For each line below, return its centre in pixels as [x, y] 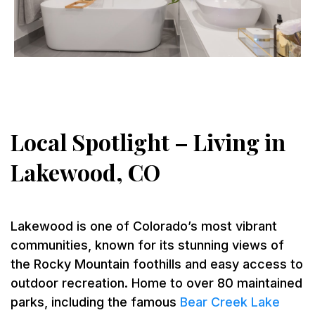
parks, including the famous [95, 302]
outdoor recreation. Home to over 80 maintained [156, 283]
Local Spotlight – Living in [148, 141]
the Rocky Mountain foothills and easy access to [157, 264]
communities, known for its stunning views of [147, 245]
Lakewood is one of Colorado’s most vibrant [144, 226]
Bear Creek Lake [230, 302]
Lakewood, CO [85, 172]
